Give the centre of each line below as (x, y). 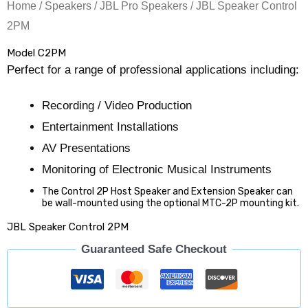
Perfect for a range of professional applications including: (153, 69)
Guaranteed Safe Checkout (154, 249)
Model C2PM (37, 53)
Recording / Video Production (117, 106)
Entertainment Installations (111, 127)
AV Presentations (87, 148)
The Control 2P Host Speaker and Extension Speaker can (168, 192)
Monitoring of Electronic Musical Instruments (157, 170)
